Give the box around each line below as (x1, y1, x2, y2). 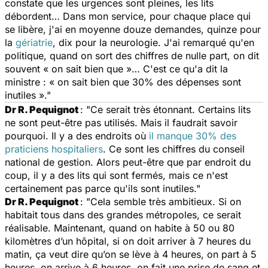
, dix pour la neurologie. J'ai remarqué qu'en (53, 36, 254, 48)
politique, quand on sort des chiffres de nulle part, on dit (5, 49, 259, 62)
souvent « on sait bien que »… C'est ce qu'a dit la (5, 62, 228, 75)
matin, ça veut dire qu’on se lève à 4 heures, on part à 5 (5, 248, 257, 260)
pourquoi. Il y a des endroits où (5, 129, 149, 142)
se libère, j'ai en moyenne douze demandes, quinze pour (5, 23, 261, 35)
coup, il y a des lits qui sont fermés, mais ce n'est (5, 169, 228, 181)
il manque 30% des (149, 129, 236, 142)
